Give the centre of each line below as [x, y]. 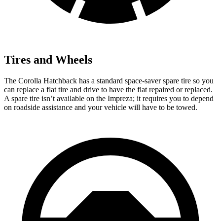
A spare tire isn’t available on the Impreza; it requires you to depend [109, 98]
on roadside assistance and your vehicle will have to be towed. [101, 107]
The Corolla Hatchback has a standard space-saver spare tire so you [109, 80]
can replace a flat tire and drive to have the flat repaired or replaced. [108, 89]
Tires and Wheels [48, 59]
